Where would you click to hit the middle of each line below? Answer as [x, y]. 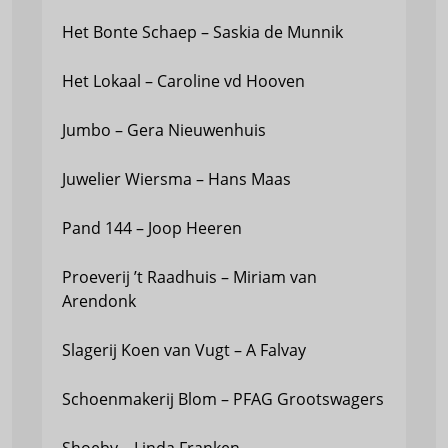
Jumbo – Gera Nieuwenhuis [164, 130]
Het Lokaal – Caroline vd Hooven [183, 81]
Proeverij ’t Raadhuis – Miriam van [189, 277]
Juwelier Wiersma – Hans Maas [176, 179]
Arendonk [99, 301]
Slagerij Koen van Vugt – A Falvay [184, 350]
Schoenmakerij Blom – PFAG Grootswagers [223, 399]
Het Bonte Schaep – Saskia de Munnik [202, 32]
